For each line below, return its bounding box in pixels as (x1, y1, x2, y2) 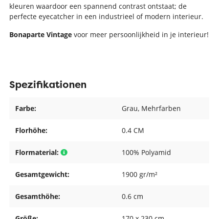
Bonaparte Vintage (9, 29, 72, 39)
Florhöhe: (15, 125, 48, 135)
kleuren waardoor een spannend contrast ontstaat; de (9, 1, 187, 11)
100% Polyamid (122, 147, 172, 157)
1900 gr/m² (122, 169, 158, 179)
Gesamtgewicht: (15, 169, 70, 179)
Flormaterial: (15, 147, 61, 157)
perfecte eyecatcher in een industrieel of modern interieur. (9, 11, 206, 21)
